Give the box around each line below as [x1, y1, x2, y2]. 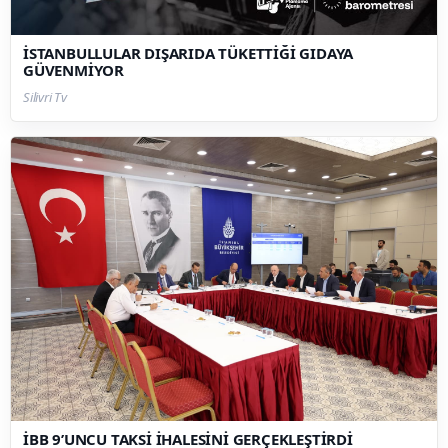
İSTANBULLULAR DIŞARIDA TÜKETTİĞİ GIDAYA [23, 42, 354, 63]
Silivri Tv [23, 87, 67, 106]
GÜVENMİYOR [23, 59, 124, 80]
